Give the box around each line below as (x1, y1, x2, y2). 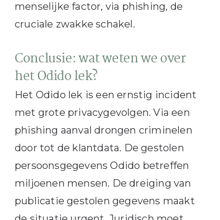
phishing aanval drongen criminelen (14, 124, 192, 137)
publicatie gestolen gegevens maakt (14, 195, 195, 207)
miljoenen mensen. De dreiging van (14, 177, 192, 190)
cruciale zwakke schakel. (14, 18, 135, 30)
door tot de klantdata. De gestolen (14, 142, 184, 154)
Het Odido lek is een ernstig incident (14, 89, 197, 101)
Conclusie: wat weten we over (14, 49, 186, 70)
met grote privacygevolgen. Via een (14, 107, 190, 119)
